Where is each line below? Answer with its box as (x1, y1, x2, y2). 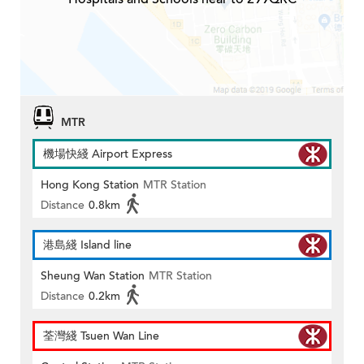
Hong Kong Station (41, 177, 139, 193)
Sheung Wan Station (41, 268, 145, 284)
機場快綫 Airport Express (43, 146, 172, 162)
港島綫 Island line (43, 237, 132, 253)
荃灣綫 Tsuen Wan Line (43, 328, 159, 344)
